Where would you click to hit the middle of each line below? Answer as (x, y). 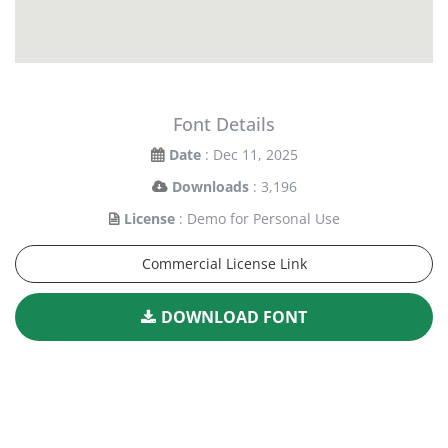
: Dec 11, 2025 (251, 155)
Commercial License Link (224, 264)
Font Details (224, 124)
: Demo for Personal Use (259, 219)
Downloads (210, 187)
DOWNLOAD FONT (234, 317)
